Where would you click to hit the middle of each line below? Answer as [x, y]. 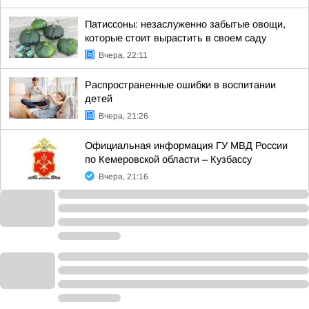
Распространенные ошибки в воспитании [180, 85]
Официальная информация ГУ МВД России [186, 146]
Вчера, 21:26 [123, 116]
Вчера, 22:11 [123, 55]
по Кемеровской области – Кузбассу [168, 159]
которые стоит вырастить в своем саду [176, 38]
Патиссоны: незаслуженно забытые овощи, [185, 24]
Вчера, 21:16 [123, 177]
